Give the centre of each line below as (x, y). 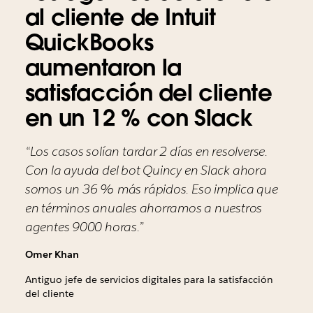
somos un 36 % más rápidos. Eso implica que (151, 189)
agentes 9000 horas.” (84, 227)
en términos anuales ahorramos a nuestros (144, 208)
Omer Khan (52, 255)
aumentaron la (103, 68)
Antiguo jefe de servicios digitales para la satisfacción (149, 280)
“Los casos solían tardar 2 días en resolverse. (146, 152)
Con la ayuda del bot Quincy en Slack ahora (146, 170)
